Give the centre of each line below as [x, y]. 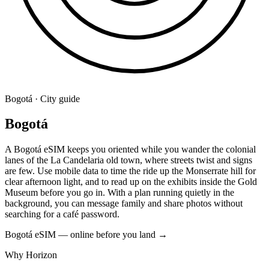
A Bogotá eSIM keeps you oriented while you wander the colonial [130, 150]
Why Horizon [31, 255]
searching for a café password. [62, 214]
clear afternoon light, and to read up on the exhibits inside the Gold [131, 182]
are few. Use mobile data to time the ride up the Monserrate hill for [130, 171]
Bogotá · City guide [42, 98]
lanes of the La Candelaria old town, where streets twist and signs [128, 160]
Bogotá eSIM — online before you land [81, 235]
